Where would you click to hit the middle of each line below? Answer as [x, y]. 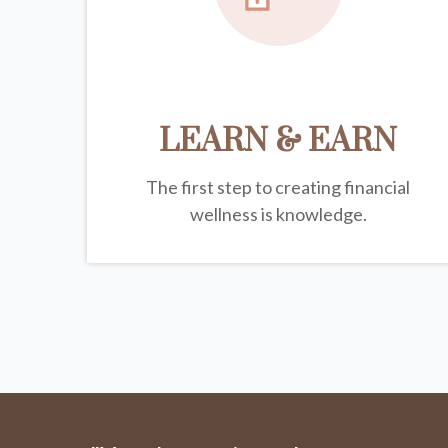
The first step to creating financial [278, 187]
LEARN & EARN [278, 142]
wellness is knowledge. [278, 214]
